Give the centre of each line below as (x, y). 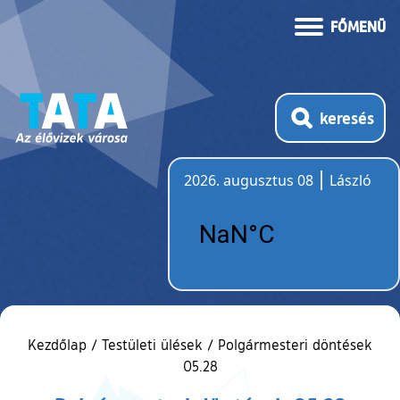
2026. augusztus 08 (249, 180)
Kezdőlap (59, 344)
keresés (347, 117)
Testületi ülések (152, 344)
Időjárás (211, 200)
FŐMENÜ (358, 26)
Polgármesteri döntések (295, 344)
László (350, 180)
